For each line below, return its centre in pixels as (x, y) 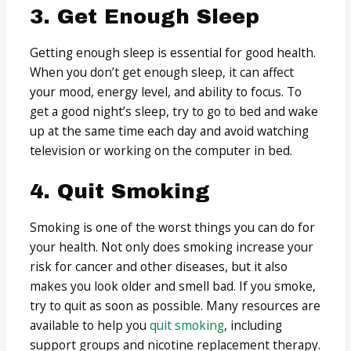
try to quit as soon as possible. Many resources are (175, 305)
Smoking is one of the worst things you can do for (173, 227)
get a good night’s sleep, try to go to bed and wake (174, 112)
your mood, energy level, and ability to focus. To (166, 92)
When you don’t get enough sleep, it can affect (162, 72)
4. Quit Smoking (120, 191)
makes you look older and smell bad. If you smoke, (173, 286)
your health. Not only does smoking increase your (172, 246)
